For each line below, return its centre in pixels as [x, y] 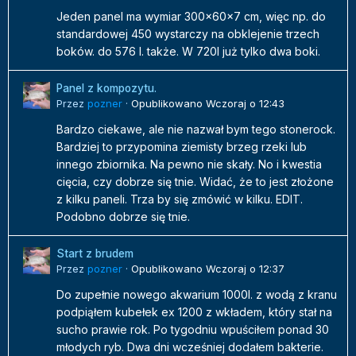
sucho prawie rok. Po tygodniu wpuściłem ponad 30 [193, 330]
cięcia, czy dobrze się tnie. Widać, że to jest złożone [195, 182]
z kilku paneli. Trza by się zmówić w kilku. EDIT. [180, 199]
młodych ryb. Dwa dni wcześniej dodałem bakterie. [190, 347]
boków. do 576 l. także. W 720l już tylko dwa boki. [193, 52]
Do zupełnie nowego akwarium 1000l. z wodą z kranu [197, 295]
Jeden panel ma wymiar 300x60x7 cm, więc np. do [191, 17]
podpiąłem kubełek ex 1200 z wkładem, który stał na [194, 312]
